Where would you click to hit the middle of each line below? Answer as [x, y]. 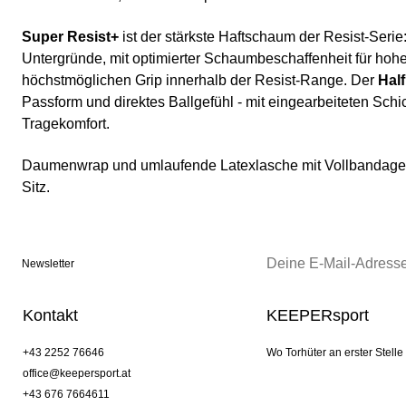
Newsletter [48, 264]
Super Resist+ [70, 37]
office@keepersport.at [77, 374]
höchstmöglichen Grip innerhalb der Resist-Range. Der [200, 81]
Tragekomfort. [66, 124]
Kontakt [50, 316]
